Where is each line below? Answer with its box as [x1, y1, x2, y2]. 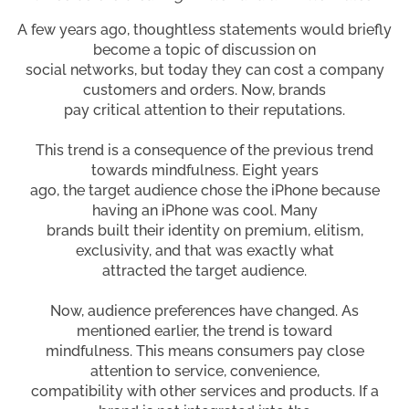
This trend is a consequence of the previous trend [36, 141, 373, 159]
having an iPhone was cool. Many [91, 201, 318, 219]
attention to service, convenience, [89, 362, 320, 380]
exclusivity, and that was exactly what [75, 241, 334, 259]
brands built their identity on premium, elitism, [46, 221, 363, 239]
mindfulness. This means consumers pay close [45, 341, 364, 360]
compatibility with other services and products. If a [30, 382, 379, 400]
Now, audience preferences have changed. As [50, 301, 359, 320]
